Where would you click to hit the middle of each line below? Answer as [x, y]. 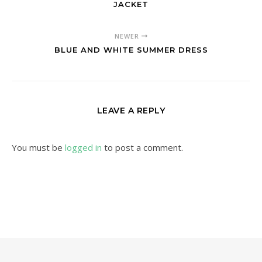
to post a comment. [142, 147]
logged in [83, 147]
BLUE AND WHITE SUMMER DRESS [131, 50]
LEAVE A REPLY [131, 111]
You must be [38, 147]
